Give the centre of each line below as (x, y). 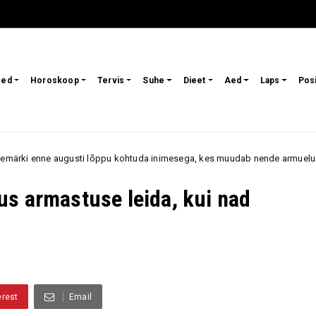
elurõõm (277, 158)
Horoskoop (54, 81)
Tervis (111, 81)
